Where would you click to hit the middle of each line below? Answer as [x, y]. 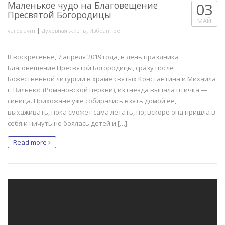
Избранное [105, 31]
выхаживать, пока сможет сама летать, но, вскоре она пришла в [111, 112]
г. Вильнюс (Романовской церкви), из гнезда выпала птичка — [107, 90]
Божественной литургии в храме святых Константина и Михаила [112, 79]
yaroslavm [21, 31]
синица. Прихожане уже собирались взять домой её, [92, 101]
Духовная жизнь [64, 31]
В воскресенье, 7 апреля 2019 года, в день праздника [93, 57]
